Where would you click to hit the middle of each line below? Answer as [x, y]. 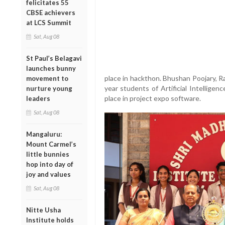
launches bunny [51, 68]
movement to [47, 78]
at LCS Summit [49, 22]
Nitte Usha [43, 210]
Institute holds [50, 220]
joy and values [48, 174]
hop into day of [50, 164]
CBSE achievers [51, 12]
